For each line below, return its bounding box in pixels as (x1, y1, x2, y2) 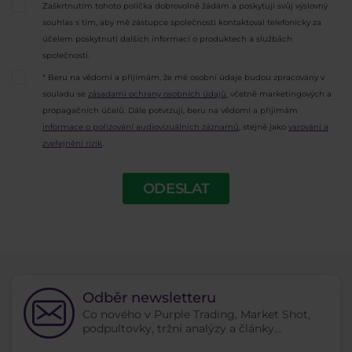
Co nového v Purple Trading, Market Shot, (82, 307, 310, 322)
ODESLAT (142, 179, 210, 197)
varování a (288, 122, 328, 133)
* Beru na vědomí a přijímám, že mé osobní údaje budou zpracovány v (42, 72, 324, 83)
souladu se (42, 89, 88, 100)
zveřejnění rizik (42, 138, 102, 149)
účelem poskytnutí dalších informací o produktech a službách (42, 33, 292, 44)
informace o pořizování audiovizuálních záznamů (42, 122, 239, 133)
